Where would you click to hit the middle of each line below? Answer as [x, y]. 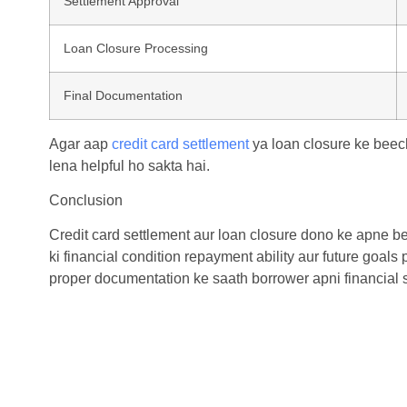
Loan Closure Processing [135, 48]
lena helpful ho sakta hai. [129, 165]
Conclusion [85, 201]
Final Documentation [123, 95]
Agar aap [80, 144]
